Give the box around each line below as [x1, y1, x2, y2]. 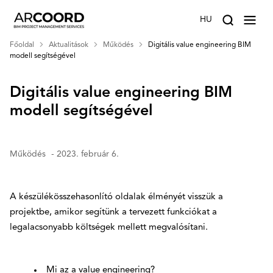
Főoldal [10, 41, 34, 49]
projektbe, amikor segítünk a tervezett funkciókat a [10, 207, 217, 217]
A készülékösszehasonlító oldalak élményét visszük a [10, 192, 223, 202]
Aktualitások [49, 41, 88, 49]
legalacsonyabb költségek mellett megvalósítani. [10, 222, 208, 232]
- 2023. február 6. [49, 149, 119, 158]
